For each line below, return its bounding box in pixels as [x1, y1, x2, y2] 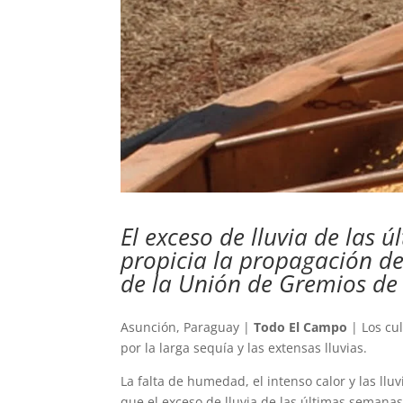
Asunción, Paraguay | [121, 318, 255, 336]
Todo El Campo [254, 318, 348, 336]
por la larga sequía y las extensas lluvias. [121, 338, 368, 356]
